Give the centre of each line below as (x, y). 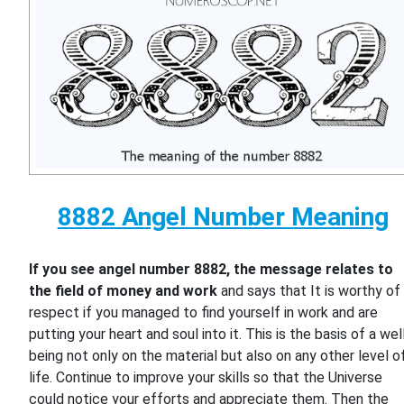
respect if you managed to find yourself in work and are (204, 312)
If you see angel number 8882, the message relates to (211, 269)
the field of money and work (124, 290)
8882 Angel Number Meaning (223, 216)
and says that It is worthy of (309, 290)
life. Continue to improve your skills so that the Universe (206, 377)
